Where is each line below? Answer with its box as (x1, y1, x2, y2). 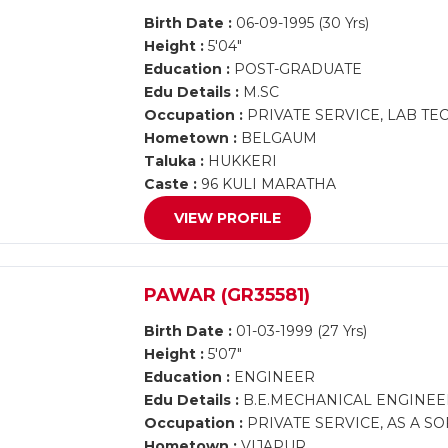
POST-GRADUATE (230, 60, 363, 78)
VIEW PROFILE (174, 209, 282, 227)
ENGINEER (230, 368, 316, 386)
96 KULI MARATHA (197, 175, 337, 193)
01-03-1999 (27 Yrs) (232, 322, 368, 340)
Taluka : (144, 152, 205, 170)
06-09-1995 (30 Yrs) (232, 14, 370, 32)
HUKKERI (204, 152, 278, 170)
